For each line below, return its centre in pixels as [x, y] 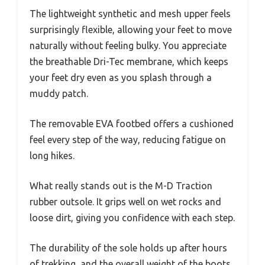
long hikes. [52, 155]
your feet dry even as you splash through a [121, 77]
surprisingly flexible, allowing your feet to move [131, 29]
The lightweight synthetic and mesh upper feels [130, 13]
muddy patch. [59, 93]
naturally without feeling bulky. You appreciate [128, 45]
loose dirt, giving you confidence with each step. [132, 217]
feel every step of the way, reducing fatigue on [128, 139]
